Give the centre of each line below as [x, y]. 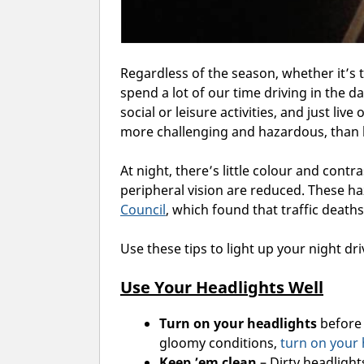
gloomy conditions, [220, 343]
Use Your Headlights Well [222, 288]
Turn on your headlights [238, 324]
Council [143, 210]
